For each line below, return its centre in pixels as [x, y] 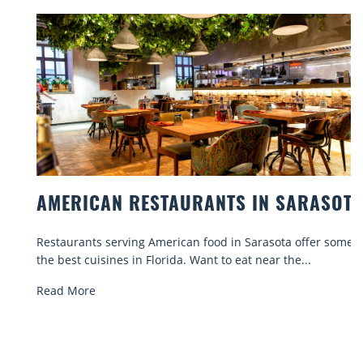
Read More [42, 290]
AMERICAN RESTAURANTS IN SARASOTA [175, 206]
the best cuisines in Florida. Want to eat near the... [149, 259]
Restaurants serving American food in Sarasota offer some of [177, 241]
